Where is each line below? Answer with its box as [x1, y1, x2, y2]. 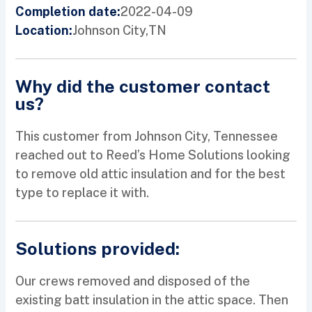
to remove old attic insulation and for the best [15, 166, 286, 182]
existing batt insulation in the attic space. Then [15, 292, 289, 308]
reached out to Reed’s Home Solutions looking [15, 148, 291, 163]
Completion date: [15, 4, 121, 19]
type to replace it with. [15, 185, 150, 201]
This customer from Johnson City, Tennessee [15, 129, 279, 144]
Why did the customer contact [15, 76, 271, 97]
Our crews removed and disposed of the [15, 274, 251, 289]
